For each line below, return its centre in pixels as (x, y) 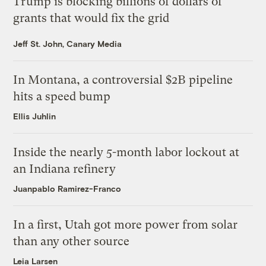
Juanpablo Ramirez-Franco (67, 189)
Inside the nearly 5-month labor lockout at (126, 153)
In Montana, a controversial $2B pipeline (123, 80)
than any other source (72, 242)
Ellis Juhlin (35, 116)
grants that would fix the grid (91, 18)
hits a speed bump (62, 97)
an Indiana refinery (65, 169)
